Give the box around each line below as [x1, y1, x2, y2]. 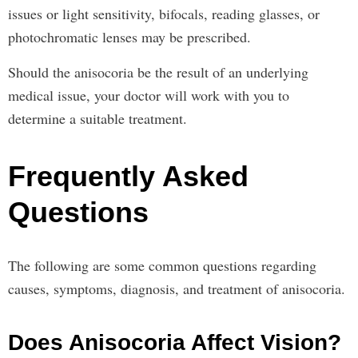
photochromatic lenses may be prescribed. [8, 27, 256, 46]
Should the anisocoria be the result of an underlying [8, 62, 308, 82]
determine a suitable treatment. [8, 109, 187, 128]
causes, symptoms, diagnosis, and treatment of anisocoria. [8, 279, 350, 298]
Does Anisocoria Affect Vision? [8, 330, 341, 355]
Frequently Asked [8, 160, 249, 193]
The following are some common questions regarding [8, 256, 316, 275]
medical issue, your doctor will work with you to [8, 86, 289, 105]
